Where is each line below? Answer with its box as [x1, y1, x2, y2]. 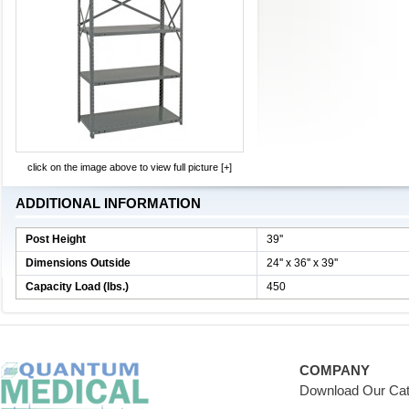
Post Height [26, 233, 86, 246]
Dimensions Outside [26, 257, 131, 269]
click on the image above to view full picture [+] [27, 162, 232, 173]
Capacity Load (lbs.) [26, 280, 129, 293]
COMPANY [299, 362, 371, 378]
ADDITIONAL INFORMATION [16, 195, 201, 211]
